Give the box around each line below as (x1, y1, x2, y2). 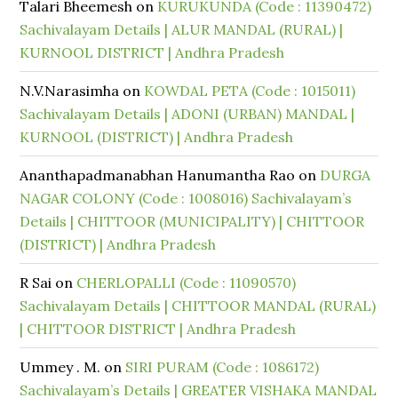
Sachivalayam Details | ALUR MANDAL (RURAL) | (20, 20, 344, 38)
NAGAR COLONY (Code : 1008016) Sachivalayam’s (20, 189, 353, 207)
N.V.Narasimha (20, 82, 120, 99)
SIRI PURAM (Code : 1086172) (125, 358, 320, 376)
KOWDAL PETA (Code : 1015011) (144, 82, 356, 99)
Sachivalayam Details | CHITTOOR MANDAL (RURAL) (20, 297, 377, 314)
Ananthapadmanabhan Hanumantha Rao (20, 166, 296, 184)
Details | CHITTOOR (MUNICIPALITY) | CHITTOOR (20, 212, 365, 230)
